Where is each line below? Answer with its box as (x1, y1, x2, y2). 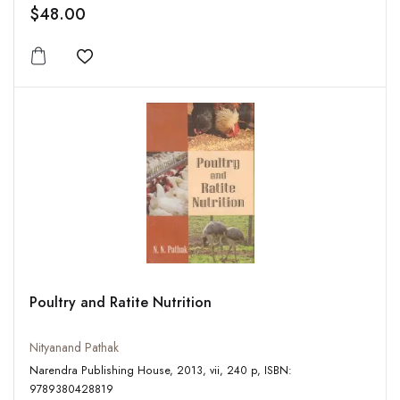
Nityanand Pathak (29, 338, 119, 357)
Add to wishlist (83, 55, 182, 79)
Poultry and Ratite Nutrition (29, 292, 212, 313)
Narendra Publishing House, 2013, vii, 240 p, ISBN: (29, 362, 177, 379)
